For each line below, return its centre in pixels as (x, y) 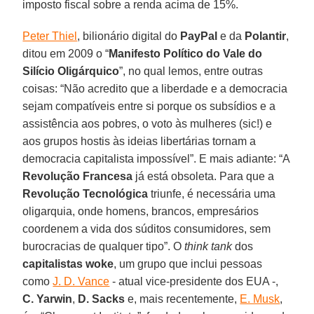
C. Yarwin (48, 299)
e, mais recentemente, (183, 299)
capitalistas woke (68, 264)
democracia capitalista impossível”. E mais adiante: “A (156, 158)
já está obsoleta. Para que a (204, 176)
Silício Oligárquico (71, 71)
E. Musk (260, 299)
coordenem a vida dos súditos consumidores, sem (147, 228)
